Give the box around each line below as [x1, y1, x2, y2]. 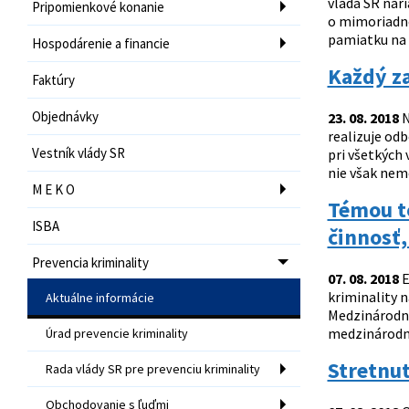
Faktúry [32, 70, 75, 89]
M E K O [32, 180, 75, 198]
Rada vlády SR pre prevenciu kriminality [46, 360, 260, 377]
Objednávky [32, 107, 99, 125]
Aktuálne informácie [46, 288, 154, 306]
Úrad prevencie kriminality [46, 324, 188, 341]
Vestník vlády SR [32, 143, 125, 162]
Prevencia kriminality [32, 253, 149, 271]
